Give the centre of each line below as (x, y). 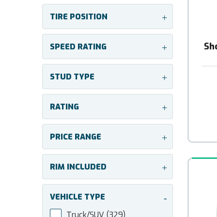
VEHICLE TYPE (77, 197)
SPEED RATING (78, 47)
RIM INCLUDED (78, 167)
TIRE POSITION (79, 17)
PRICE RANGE (76, 137)
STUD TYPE (72, 77)
